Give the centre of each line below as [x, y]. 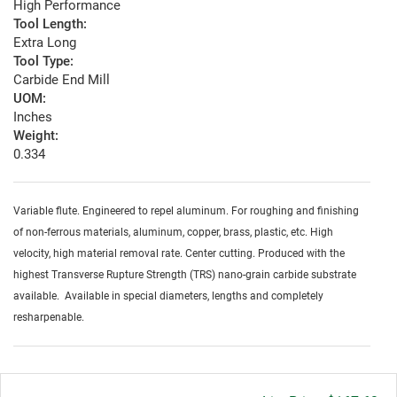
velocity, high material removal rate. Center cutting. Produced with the [179, 254]
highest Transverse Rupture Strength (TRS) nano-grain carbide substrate [185, 275]
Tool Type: [43, 62]
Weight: [36, 136]
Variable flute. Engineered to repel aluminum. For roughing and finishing [186, 211]
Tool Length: [50, 24]
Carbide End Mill [62, 80]
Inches [33, 117]
